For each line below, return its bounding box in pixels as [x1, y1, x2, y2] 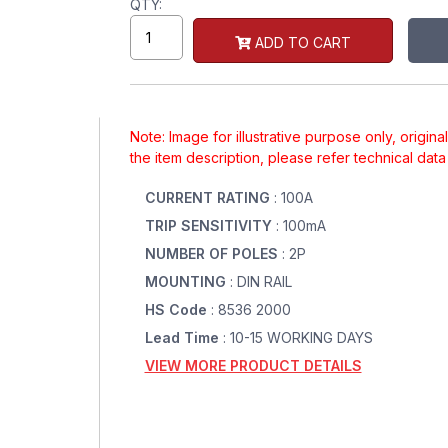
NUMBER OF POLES [144, 245, 282, 262]
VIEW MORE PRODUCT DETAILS [144, 357, 362, 374]
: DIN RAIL [229, 273, 292, 290]
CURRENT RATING [144, 189, 274, 206]
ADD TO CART [250, 34, 351, 51]
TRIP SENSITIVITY [144, 217, 276, 234]
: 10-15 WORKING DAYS [222, 329, 373, 346]
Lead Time [144, 329, 223, 346]
